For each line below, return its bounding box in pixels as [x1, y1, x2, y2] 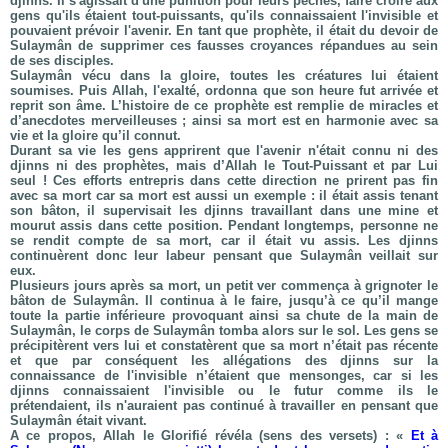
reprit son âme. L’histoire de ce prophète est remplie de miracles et [10, 98, 438, 113]
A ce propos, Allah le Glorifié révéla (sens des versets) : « [10, 428, 411, 443]
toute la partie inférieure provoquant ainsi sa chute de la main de [10, 308, 438, 323]
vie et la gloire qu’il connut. [10, 128, 181, 143]
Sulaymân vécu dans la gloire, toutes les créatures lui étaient [10, 68, 438, 83]
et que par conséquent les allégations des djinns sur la [10, 353, 438, 368]
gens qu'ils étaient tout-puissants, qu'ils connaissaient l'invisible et [10, 8, 438, 23]
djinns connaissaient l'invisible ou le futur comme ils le [10, 383, 438, 398]
